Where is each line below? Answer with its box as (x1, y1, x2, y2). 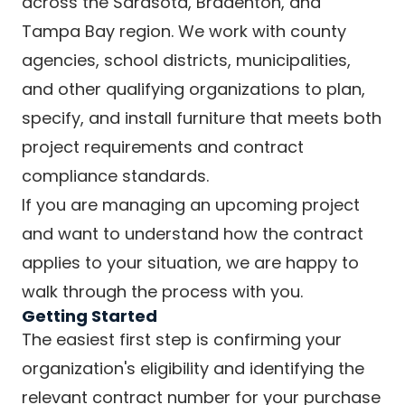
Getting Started (22, 305, 157, 327)
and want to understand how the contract (22, 222, 363, 245)
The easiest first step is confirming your (22, 328, 342, 351)
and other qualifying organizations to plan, (22, 78, 365, 100)
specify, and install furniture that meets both (22, 107, 381, 129)
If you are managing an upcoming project (22, 193, 360, 216)
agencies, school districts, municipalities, (22, 49, 351, 71)
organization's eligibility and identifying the (22, 357, 364, 380)
